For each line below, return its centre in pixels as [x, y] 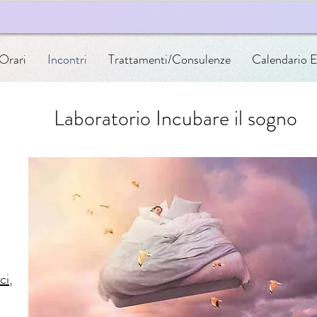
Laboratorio [105, 118]
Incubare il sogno [226, 118]
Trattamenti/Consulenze [170, 59]
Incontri [68, 59]
